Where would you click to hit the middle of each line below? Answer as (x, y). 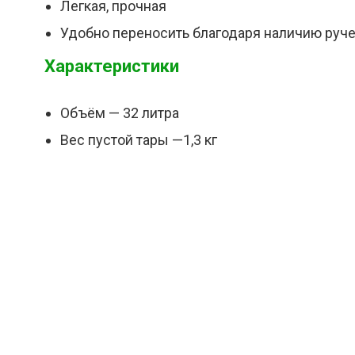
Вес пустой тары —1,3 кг (139, 140)
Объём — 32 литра (120, 113)
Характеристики (112, 66)
